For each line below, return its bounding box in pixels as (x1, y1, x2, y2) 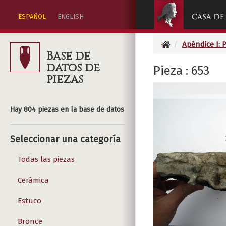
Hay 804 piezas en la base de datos (10, 105, 124, 114)
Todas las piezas (18, 155, 75, 164)
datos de (46, 60, 100, 75)
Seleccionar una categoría (10, 134, 121, 145)
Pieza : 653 (153, 64, 209, 78)
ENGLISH (58, 13, 84, 20)
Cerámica (18, 176, 49, 185)
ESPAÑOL (18, 13, 46, 20)
